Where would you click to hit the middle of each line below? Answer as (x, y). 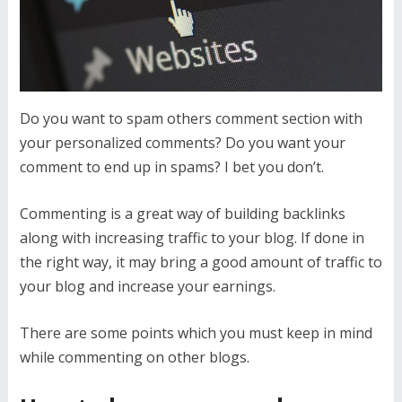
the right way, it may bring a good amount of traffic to (201, 262)
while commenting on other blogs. (134, 357)
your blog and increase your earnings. (147, 286)
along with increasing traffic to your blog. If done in (192, 238)
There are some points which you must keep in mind (196, 333)
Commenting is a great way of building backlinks (182, 214)
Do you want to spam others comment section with (191, 118)
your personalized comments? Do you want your (182, 143)
